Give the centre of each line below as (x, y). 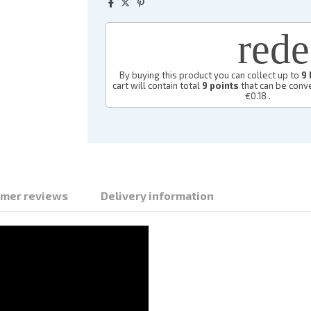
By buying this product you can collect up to (211, 75)
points (224, 85)
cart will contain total (158, 85)
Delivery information (158, 196)
